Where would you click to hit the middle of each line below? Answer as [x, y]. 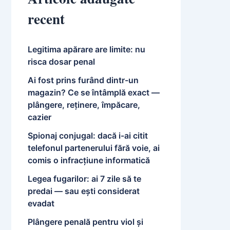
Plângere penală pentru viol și [85, 222]
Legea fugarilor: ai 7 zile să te [84, 179]
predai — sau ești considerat [84, 191]
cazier [40, 117]
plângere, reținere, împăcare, [84, 105]
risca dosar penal [61, 62]
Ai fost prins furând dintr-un [83, 80]
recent [46, 19]
